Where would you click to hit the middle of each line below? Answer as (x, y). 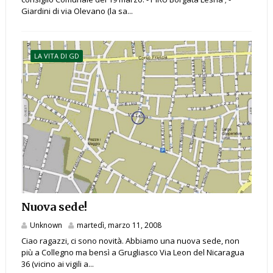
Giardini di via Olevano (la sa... (77, 11)
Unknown (46, 225)
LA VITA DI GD (56, 56)
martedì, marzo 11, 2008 (119, 225)
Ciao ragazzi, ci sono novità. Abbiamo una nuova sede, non (130, 241)
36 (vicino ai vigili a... (57, 264)
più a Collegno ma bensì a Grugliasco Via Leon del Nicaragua (133, 253)
